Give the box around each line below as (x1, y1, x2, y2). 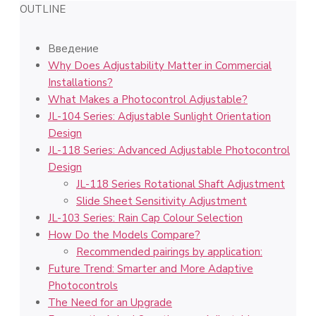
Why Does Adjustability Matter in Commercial (48, 59, 272, 73)
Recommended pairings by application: (76, 245, 262, 259)
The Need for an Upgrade (48, 296, 172, 310)
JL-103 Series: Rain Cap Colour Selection (48, 211, 243, 225)
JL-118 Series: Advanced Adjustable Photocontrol (48, 143, 290, 157)
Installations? (48, 75, 113, 90)
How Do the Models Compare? (48, 228, 200, 242)
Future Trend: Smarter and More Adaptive (48, 262, 253, 276)
